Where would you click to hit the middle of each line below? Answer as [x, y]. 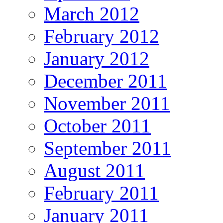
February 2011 [101, 193]
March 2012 [92, 14]
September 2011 [108, 148]
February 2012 [102, 36]
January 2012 [97, 59]
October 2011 [97, 126]
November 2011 [107, 104]
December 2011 [106, 81]
